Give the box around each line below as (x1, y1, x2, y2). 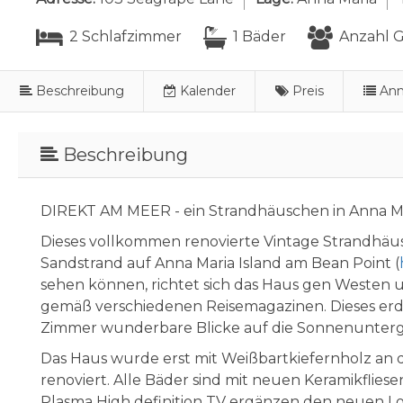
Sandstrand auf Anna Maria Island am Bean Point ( (40, 254, 399, 272)
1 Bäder (229, 28, 286, 45)
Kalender (179, 82, 236, 99)
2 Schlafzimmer (66, 28, 182, 45)
